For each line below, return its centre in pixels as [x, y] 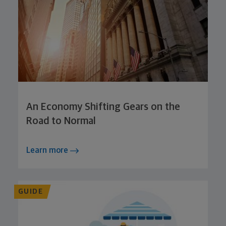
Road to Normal [61, 121]
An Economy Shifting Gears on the [103, 107]
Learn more [48, 151]
